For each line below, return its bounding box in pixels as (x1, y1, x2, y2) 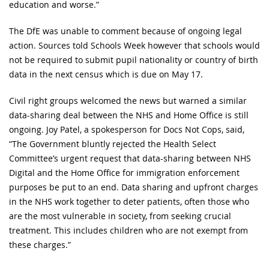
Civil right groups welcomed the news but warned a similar (9, 95, 247, 107)
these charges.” (9, 239, 71, 251)
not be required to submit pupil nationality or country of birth (9, 54, 258, 66)
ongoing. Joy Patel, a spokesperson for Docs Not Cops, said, (9, 124, 244, 136)
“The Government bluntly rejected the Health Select (9, 138, 216, 150)
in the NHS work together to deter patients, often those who (9, 196, 249, 208)
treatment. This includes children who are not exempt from (9, 225, 248, 237)
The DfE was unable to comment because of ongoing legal (9, 25, 242, 37)
